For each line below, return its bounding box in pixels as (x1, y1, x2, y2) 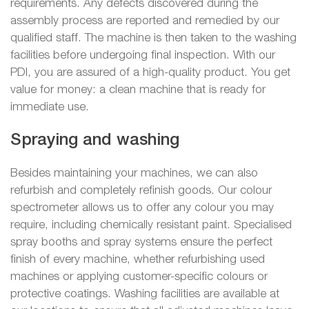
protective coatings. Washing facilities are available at (10, 289, 279, 300)
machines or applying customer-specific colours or (10, 272, 268, 283)
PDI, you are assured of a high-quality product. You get (10, 68, 290, 79)
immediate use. (10, 102, 89, 113)
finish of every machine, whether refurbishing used (10, 255, 265, 266)
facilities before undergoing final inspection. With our (10, 50, 275, 61)
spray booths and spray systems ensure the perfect (10, 237, 272, 248)
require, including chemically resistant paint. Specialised (10, 220, 292, 231)
